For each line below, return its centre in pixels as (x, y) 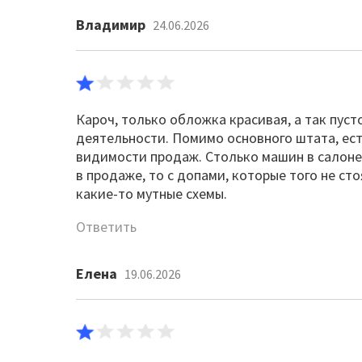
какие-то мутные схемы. (152, 194)
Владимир (111, 25)
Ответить (107, 227)
